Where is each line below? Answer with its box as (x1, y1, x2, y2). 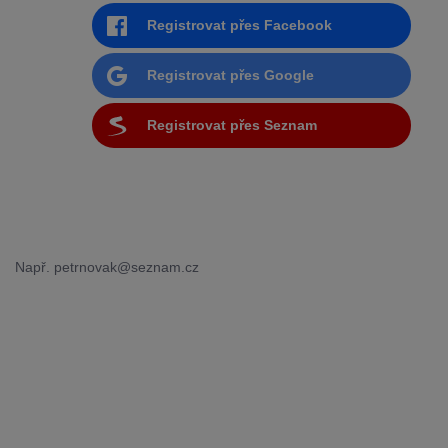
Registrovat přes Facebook (146, 17, 332, 33)
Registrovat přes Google (146, 67, 314, 83)
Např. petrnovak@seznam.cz (15, 259, 200, 275)
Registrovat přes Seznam (146, 117, 317, 133)
